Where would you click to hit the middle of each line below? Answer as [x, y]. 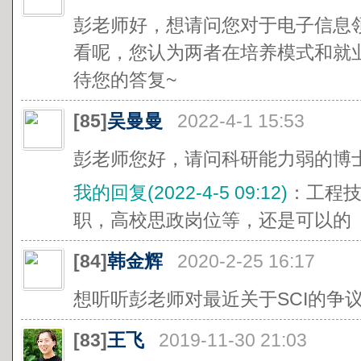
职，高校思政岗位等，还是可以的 [212, 220]
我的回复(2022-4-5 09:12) [180, 193]
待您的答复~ [125, 80]
